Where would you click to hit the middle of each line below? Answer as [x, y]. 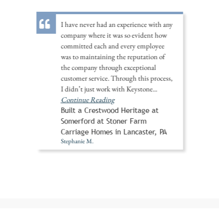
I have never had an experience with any [117, 24]
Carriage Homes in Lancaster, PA [114, 131]
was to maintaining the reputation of [113, 56]
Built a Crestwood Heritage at [109, 110]
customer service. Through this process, [116, 78]
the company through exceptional [108, 67]
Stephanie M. [77, 141]
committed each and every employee [112, 45]
